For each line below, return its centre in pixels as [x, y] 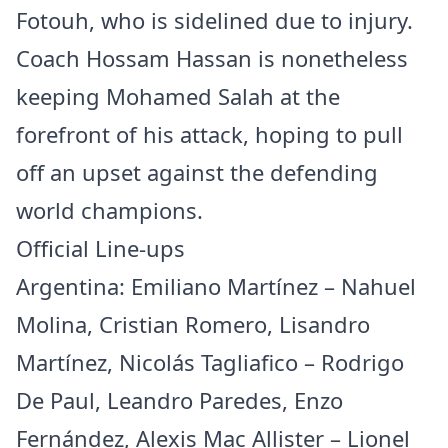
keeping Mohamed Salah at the [178, 96]
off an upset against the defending [197, 172]
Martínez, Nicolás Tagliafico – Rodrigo [210, 362]
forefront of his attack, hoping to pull [209, 134]
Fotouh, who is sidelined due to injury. [214, 20]
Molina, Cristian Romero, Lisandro [193, 324]
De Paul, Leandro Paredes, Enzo [179, 400]
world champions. [109, 210]
